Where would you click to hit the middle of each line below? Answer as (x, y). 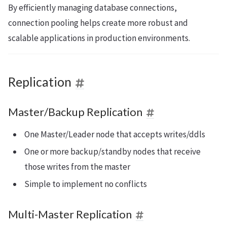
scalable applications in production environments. (99, 38)
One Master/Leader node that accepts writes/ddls (115, 134)
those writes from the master (77, 166)
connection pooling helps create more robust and (98, 23)
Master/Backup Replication (75, 112)
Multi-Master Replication (70, 214)
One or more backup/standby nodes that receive (112, 151)
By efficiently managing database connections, (92, 7)
